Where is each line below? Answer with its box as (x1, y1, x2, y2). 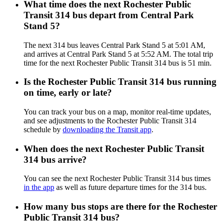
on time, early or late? (24, 87, 112, 98)
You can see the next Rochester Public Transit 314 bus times (24, 174, 211, 183)
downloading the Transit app (63, 125, 151, 134)
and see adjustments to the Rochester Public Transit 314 (24, 116, 196, 125)
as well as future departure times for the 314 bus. (54, 183, 207, 192)
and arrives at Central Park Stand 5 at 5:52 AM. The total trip (24, 49, 213, 58)
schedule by (24, 125, 63, 134)
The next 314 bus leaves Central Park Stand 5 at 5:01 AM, (24, 40, 205, 49)
